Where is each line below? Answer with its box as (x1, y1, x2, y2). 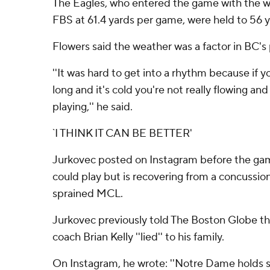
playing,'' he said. (52, 100, 133, 114)
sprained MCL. (52, 187, 123, 201)
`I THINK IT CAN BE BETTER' (52, 127, 192, 140)
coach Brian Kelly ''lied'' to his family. (52, 230, 224, 244)
